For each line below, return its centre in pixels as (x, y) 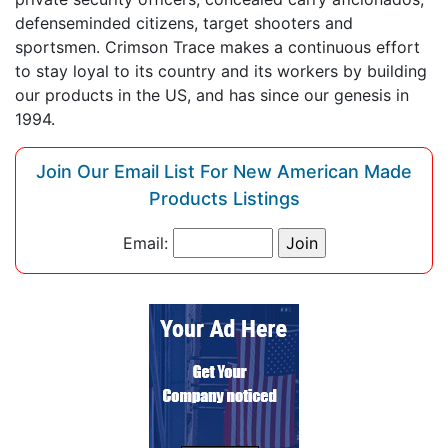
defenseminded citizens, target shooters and (184, 22)
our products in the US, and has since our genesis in (212, 94)
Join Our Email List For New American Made (224, 171)
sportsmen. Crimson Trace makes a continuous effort (217, 46)
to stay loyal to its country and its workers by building (221, 70)
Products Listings (224, 198)
